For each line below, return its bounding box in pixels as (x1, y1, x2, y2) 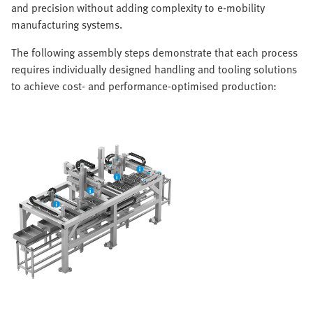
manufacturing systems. (11, 16, 122, 34)
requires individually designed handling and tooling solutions (11, 61, 297, 78)
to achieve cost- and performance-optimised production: (11, 78, 277, 95)
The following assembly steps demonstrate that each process (11, 44, 298, 61)
